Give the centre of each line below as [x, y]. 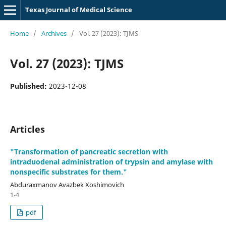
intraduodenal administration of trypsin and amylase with [111, 161]
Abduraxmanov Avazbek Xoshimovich [67, 184]
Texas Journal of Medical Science [78, 10]
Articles [27, 129]
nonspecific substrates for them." [68, 172]
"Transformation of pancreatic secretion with [89, 151]
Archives [54, 33]
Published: [29, 86]
